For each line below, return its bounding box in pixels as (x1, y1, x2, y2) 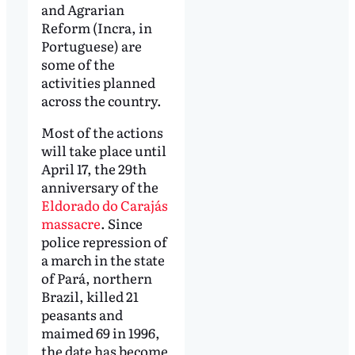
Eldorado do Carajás (40, 194, 168, 215)
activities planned (40, 71, 155, 92)
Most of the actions (40, 121, 163, 142)
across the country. (40, 90, 162, 110)
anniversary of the (40, 176, 158, 197)
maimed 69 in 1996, (40, 322, 160, 342)
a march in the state (40, 249, 165, 269)
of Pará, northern (40, 267, 152, 288)
